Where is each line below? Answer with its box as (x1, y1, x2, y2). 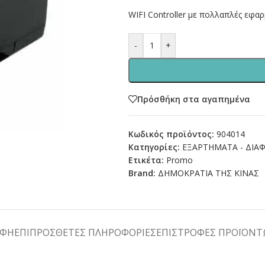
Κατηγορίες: (128, 141, 180, 153)
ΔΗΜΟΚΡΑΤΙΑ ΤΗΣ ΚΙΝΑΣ (157, 167, 259, 179)
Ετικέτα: (128, 154, 164, 166)
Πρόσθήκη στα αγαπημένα (137, 93, 250, 105)
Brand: (128, 167, 158, 179)
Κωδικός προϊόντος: (128, 128, 216, 140)
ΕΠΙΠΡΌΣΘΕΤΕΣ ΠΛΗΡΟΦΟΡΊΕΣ (14, 226, 156, 239)
